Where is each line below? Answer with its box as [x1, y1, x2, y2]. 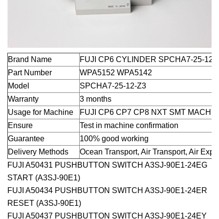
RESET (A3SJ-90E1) [7, 198, 81, 207]
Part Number [8, 68, 52, 77]
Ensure [8, 121, 33, 130]
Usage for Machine [8, 108, 73, 116]
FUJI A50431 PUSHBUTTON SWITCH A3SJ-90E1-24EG [7, 160, 207, 169]
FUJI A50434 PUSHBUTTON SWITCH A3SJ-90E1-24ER [7, 186, 207, 195]
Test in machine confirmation [80, 121, 178, 130]
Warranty [8, 94, 39, 103]
